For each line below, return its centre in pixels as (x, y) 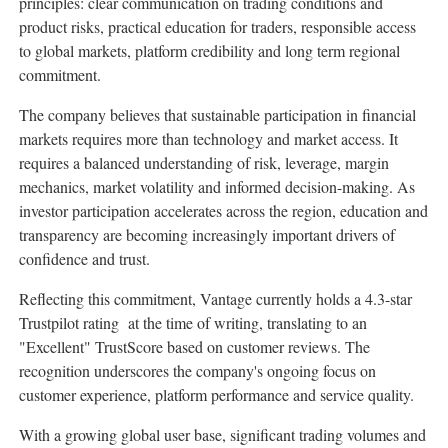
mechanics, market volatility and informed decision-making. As (217, 187)
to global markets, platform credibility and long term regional (209, 51)
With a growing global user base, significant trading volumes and (222, 435)
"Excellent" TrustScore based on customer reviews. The (194, 347)
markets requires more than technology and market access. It (208, 139)
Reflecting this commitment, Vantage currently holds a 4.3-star (215, 299)
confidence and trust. (84, 259)
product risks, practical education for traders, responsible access (217, 27)
